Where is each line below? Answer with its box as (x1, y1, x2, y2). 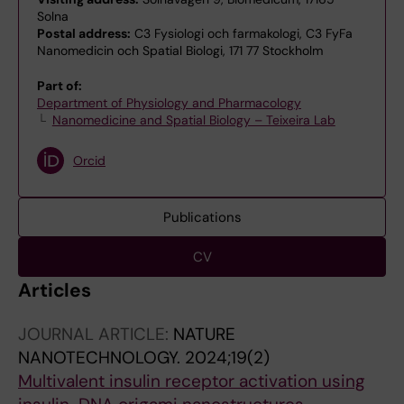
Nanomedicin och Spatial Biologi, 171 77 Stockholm (37, 42, 323, 59)
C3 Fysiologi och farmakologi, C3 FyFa (131, 25, 353, 41)
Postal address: (37, 25, 131, 41)
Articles (18, 278, 92, 303)
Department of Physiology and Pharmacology (37, 95, 301, 111)
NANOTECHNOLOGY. (18, 346, 185, 369)
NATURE (173, 323, 235, 345)
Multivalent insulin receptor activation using (18, 370, 365, 392)
